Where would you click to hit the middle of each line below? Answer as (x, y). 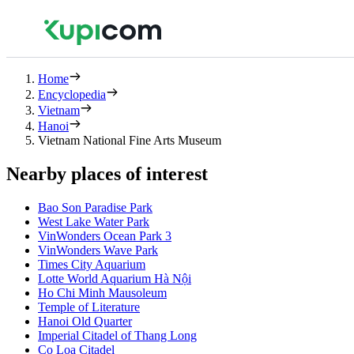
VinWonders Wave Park (98, 250)
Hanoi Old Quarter (85, 321)
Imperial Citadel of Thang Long (117, 335)
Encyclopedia (72, 94)
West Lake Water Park (94, 221)
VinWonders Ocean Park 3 (105, 235)
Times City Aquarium (92, 264)
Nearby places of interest (107, 173)
